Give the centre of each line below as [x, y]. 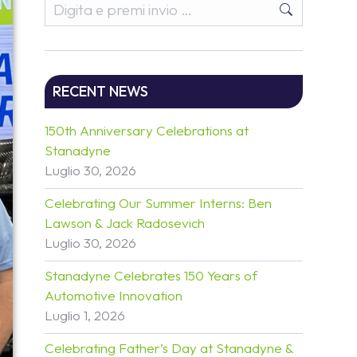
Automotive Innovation [114, 295]
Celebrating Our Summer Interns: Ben [158, 203]
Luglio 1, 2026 [85, 315]
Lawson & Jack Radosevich [125, 223]
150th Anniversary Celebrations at [147, 130]
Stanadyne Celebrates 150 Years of [151, 275]
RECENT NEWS [100, 91]
